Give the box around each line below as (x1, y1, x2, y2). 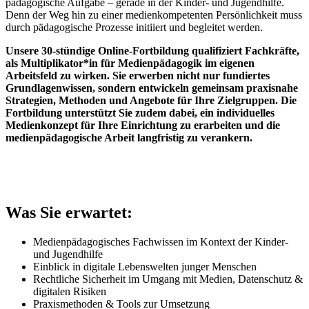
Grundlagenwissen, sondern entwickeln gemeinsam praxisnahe (6, 81, 298, 94)
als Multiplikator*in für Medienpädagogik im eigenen (6, 57, 255, 69)
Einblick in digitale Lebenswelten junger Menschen (33, 260, 257, 272)
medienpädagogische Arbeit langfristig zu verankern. (6, 131, 252, 143)
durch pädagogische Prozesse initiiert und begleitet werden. (6, 21, 266, 33)
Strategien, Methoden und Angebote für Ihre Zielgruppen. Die (6, 94, 297, 106)
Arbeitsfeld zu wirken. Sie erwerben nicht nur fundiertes (6, 69, 270, 81)
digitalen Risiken (33, 285, 106, 297)
